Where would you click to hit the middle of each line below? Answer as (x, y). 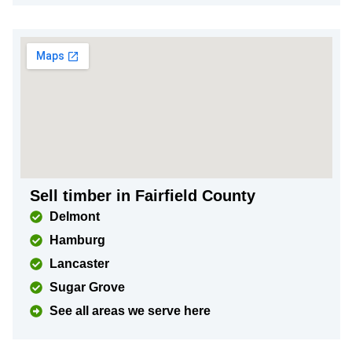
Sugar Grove (87, 287)
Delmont (75, 216)
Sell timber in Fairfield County (143, 196)
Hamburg (77, 240)
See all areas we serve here (130, 311)
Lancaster (79, 264)
